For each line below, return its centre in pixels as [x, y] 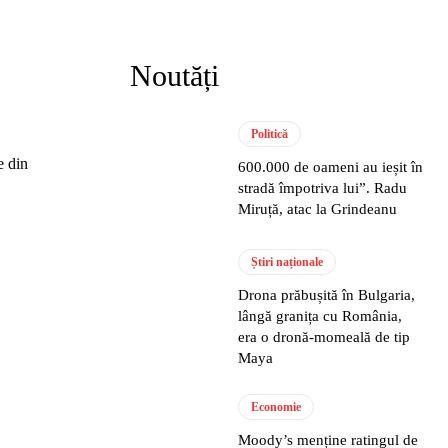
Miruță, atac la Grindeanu [318, 209]
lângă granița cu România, [320, 315]
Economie [276, 406]
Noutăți [174, 75]
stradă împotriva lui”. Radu [323, 188]
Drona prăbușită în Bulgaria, [327, 294]
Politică [270, 134]
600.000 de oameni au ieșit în [331, 167]
